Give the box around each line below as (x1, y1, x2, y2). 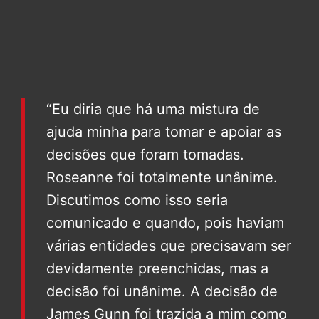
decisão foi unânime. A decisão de (46, 283, 278, 300)
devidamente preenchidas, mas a (46, 260, 268, 278)
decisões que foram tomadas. (46, 146, 244, 164)
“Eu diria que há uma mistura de (46, 100, 260, 118)
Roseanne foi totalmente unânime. (46, 169, 278, 187)
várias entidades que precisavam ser (46, 237, 291, 255)
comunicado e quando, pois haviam (46, 214, 284, 232)
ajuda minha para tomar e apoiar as (46, 123, 281, 141)
